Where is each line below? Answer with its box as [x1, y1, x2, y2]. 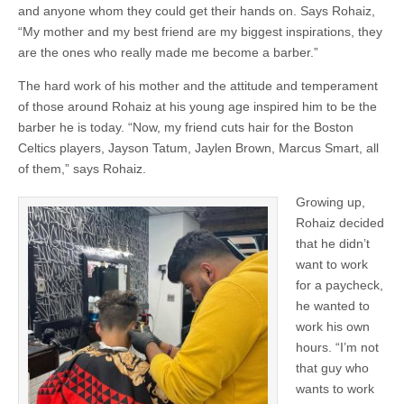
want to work [296, 257, 368, 271]
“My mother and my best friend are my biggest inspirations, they [18, 24, 382, 39]
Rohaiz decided [296, 216, 384, 230]
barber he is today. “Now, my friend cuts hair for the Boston [18, 120, 353, 134]
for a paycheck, [296, 278, 383, 292]
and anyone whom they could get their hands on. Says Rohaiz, [18, 4, 375, 18]
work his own [296, 319, 370, 334]
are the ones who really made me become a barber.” [18, 45, 318, 60]
